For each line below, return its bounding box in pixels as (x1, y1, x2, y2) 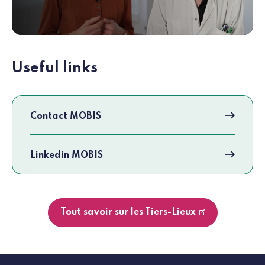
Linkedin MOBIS (30, 150, 103, 160)
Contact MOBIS (30, 111, 101, 121)
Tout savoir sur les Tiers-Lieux (60, 207, 196, 217)
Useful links (12, 60, 98, 76)
